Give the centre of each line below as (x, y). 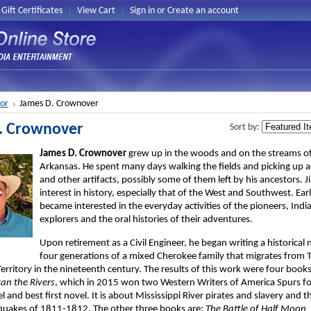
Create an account (203, 11)
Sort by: (245, 127)
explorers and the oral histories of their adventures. (146, 220)
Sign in (142, 11)
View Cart (96, 11)
